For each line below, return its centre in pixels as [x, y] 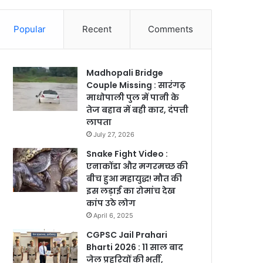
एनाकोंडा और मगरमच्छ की [137, 166]
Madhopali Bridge [125, 73]
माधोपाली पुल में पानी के [133, 97]
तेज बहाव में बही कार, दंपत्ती [138, 109]
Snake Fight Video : [127, 154]
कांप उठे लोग [111, 203]
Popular [29, 29]
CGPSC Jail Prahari [127, 235]
